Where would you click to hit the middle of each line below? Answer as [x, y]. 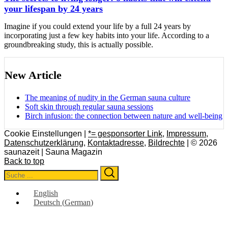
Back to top [24, 161]
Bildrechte [166, 142]
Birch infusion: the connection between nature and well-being [124, 116]
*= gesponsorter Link [125, 133]
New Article [33, 75]
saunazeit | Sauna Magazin [53, 152]
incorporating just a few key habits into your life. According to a [107, 35]
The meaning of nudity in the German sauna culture [108, 97]
